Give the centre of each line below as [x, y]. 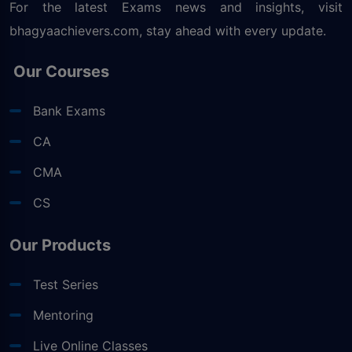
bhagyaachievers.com [74, 30]
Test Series [66, 284]
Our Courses [59, 71]
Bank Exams [69, 110]
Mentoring [63, 315]
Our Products [60, 245]
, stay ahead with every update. [233, 30]
